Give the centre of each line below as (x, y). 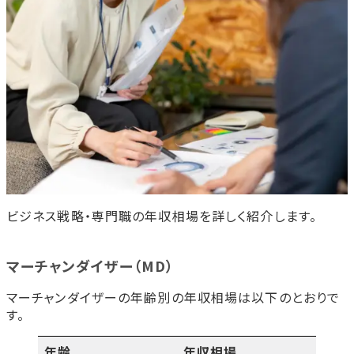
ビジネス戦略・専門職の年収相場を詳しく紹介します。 (162, 216)
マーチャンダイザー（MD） (90, 266)
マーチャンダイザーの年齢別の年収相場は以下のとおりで (173, 298)
